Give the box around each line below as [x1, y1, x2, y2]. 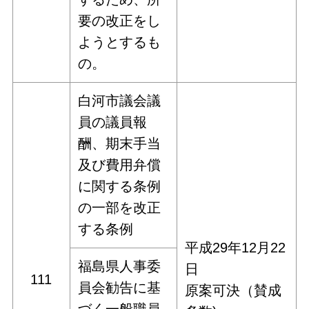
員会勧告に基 [78, 279, 161, 295]
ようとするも [78, 34, 161, 50]
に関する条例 [78, 178, 161, 194]
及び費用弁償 [78, 157, 161, 172]
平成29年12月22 [185, 239, 286, 255]
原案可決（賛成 [185, 282, 282, 298]
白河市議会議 [78, 92, 161, 108]
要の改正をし [78, 12, 161, 28]
